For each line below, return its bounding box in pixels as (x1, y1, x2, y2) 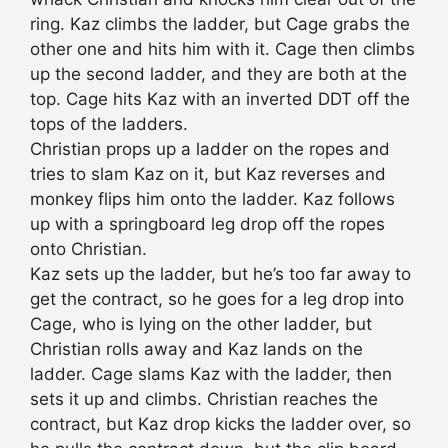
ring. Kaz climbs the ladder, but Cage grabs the (30, 14, 410, 35)
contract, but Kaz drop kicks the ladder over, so (30, 414, 411, 435)
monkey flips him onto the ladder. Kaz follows (30, 189, 395, 210)
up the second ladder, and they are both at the (30, 64, 407, 85)
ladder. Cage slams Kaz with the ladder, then (30, 364, 392, 385)
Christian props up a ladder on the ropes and (30, 139, 390, 160)
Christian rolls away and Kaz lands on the (30, 339, 363, 360)
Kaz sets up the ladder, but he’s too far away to (30, 264, 411, 285)
